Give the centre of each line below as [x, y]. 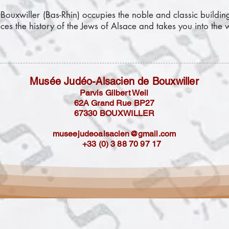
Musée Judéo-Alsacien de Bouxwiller [114, 81]
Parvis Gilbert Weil [114, 93]
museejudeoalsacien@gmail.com [114, 134]
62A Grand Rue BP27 [114, 103]
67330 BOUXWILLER [114, 113]
